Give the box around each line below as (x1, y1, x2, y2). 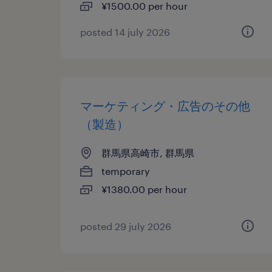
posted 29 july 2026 (80, 220, 171, 232)
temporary (101, 165, 150, 177)
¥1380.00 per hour (101, 183, 187, 195)
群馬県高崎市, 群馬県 (101, 147, 194, 158)
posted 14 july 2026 (80, 26, 170, 38)
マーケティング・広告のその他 (80, 98, 250, 113)
